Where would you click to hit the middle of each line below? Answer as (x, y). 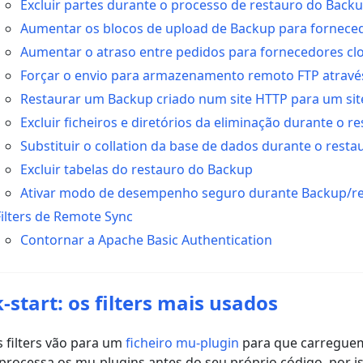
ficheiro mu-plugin (182, 343)
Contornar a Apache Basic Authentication (146, 240)
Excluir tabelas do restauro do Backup (137, 169)
